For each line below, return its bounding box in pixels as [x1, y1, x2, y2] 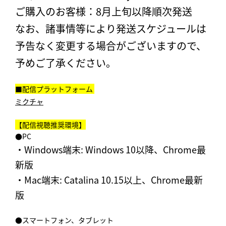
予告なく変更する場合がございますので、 [15, 38, 206, 53]
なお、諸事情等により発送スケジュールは [15, 21, 206, 36]
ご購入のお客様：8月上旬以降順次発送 [15, 4, 192, 19]
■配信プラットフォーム [15, 84, 94, 94]
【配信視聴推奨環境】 [15, 120, 86, 130]
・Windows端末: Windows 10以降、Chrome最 [15, 143, 206, 157]
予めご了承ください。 [15, 55, 116, 71]
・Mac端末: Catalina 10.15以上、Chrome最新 [15, 173, 203, 187]
